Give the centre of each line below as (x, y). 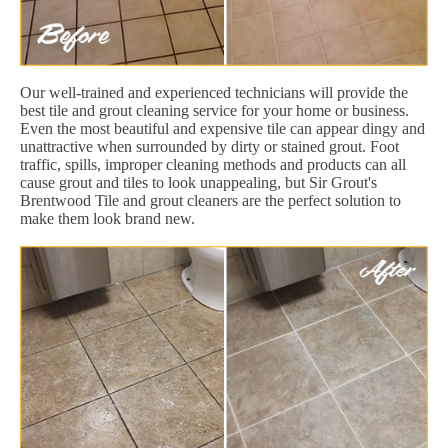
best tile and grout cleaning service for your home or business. (214, 110)
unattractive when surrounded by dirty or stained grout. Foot (209, 146)
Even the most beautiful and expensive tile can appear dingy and (222, 128)
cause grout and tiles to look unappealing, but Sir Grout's (198, 182)
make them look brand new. (107, 218)
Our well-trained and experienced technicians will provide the (214, 92)
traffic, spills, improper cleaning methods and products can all (213, 164)
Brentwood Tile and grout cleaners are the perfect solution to (210, 200)
